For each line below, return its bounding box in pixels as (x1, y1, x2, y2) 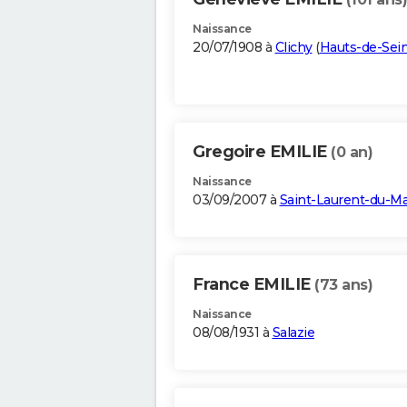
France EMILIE (193, 274, 314, 295)
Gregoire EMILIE (193, 142, 331, 163)
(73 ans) (314, 276, 372, 294)
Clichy (274, 39, 313, 56)
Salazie (272, 324, 314, 342)
